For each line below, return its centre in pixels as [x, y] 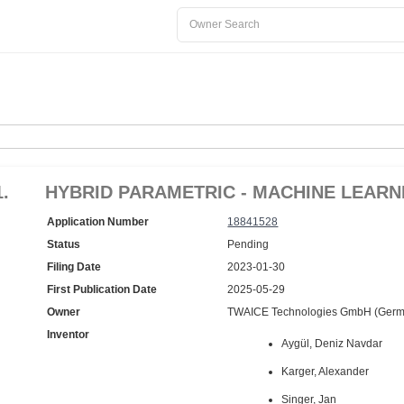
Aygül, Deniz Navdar [332, 344]
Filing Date [74, 267]
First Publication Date [102, 289]
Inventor [69, 335]
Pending [248, 244]
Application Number [98, 222]
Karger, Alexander [326, 372]
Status [64, 244]
